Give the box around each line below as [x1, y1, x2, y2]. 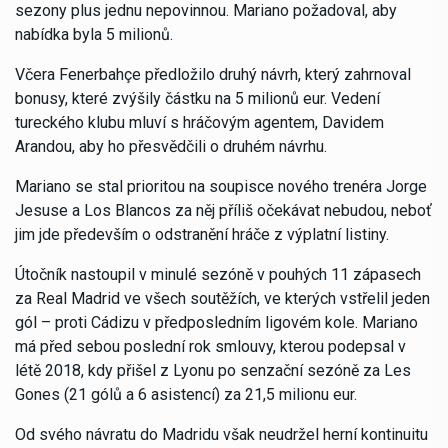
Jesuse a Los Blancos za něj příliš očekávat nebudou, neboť [15, 200, 432, 220]
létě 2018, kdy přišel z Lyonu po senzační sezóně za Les [15, 360, 411, 380]
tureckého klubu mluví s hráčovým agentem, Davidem [15, 112, 384, 132]
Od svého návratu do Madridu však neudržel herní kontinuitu [15, 424, 428, 444]
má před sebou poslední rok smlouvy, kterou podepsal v [15, 336, 406, 356]
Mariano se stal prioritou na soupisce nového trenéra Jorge [15, 176, 427, 196]
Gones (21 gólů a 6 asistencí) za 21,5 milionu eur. [15, 384, 357, 404]
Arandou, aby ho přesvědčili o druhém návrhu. [15, 136, 327, 156]
